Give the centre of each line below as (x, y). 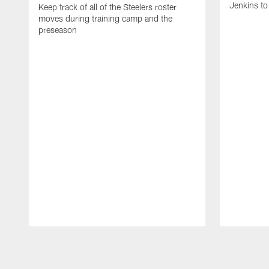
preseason (58, 30)
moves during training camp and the (105, 19)
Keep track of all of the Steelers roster (107, 7)
